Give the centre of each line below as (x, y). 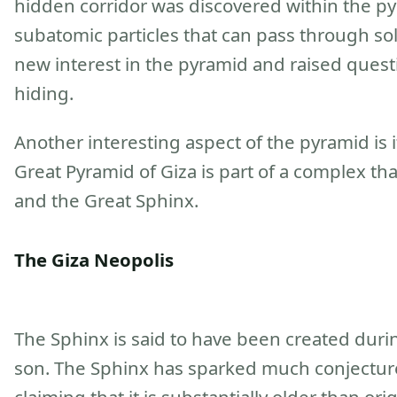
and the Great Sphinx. (106, 200)
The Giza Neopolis (94, 260)
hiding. (44, 93)
